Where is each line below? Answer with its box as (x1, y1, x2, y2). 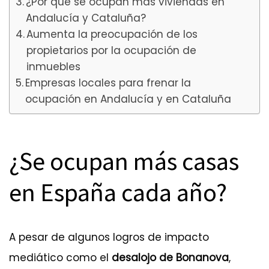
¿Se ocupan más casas (9, 145, 239, 177)
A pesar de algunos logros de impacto (9, 229, 209, 244)
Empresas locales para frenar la (25, 75, 192, 90)
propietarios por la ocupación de (26, 43, 197, 58)
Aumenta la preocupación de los (26, 26, 198, 41)
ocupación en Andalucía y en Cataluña (25, 91, 235, 106)
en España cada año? (9, 177, 232, 208)
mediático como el (9, 250, 112, 265)
